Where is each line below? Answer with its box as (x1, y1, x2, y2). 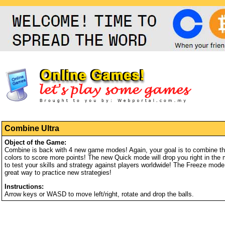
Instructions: (5, 183, 44, 190)
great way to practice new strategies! (5, 169, 111, 176)
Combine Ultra (5, 124, 59, 133)
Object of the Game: (5, 139, 66, 146)
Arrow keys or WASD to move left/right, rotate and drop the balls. (5, 190, 194, 198)
